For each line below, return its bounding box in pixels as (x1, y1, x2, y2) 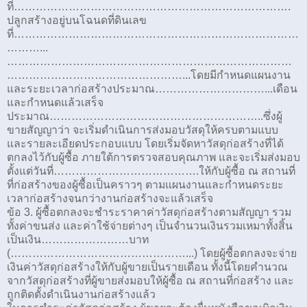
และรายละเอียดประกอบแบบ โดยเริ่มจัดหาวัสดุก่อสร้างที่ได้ (7, 137, 284, 149)
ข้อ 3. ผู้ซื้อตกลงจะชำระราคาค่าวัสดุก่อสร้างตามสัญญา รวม (7, 206, 291, 218)
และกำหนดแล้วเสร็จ (7, 96, 103, 108)
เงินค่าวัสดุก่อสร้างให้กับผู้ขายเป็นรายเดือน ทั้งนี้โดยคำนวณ (7, 260, 288, 273)
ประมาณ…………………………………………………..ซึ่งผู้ (7, 110, 282, 122)
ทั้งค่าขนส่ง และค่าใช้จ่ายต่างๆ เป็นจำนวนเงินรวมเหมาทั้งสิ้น (7, 219, 293, 232)
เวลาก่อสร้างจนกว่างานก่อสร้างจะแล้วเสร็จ (7, 192, 213, 204)
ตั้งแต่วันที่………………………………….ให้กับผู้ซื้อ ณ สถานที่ (7, 164, 295, 177)
